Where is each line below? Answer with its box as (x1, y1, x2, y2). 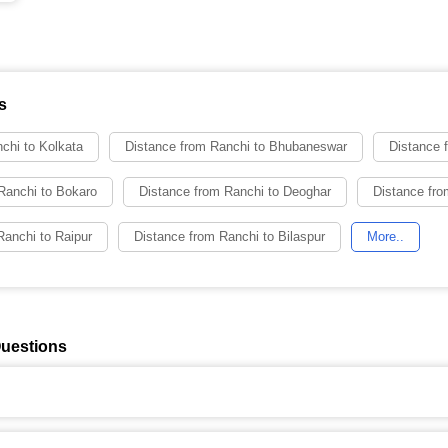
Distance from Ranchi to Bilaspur (134, 229, 325, 244)
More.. (367, 229, 404, 244)
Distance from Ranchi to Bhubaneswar (125, 139, 347, 154)
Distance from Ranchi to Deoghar (139, 184, 331, 199)
